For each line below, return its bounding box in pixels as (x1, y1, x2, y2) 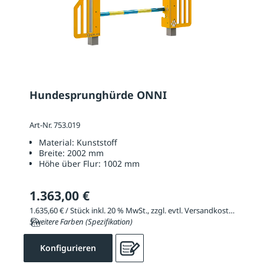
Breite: (39, 147, 67, 159)
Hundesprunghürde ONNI (29, 88, 167, 103)
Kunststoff (77, 136, 117, 148)
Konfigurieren (40, 242, 96, 254)
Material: (39, 136, 77, 148)
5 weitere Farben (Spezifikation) (29, 216, 133, 227)
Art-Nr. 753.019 (29, 120, 80, 131)
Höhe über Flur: (39, 157, 103, 169)
